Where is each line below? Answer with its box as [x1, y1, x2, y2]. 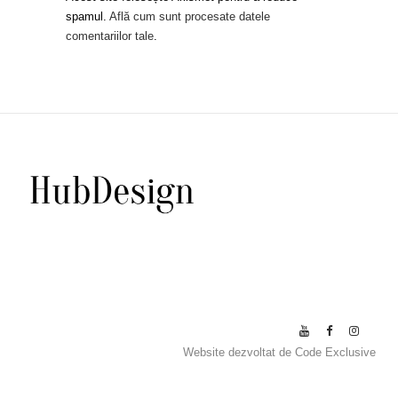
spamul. [66, 10, 109, 23]
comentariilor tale [66, 29, 154, 43]
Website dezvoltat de [183, 346, 295, 359]
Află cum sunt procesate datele [109, 10, 270, 23]
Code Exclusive [295, 346, 376, 359]
